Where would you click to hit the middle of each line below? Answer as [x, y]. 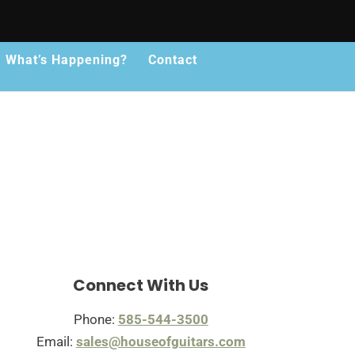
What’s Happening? [67, 60]
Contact [173, 60]
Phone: [95, 319]
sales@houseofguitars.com [160, 341]
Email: [56, 341]
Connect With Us [141, 285]
